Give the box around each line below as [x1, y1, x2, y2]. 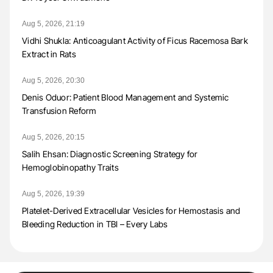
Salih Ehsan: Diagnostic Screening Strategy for [22, 149, 198, 160]
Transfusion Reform [22, 105, 97, 116]
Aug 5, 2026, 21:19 [22, 19, 85, 29]
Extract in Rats [22, 49, 76, 60]
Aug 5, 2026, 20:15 [22, 133, 85, 142]
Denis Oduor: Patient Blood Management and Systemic [22, 92, 229, 103]
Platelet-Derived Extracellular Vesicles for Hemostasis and [22, 205, 241, 216]
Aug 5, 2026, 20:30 [22, 76, 85, 85]
